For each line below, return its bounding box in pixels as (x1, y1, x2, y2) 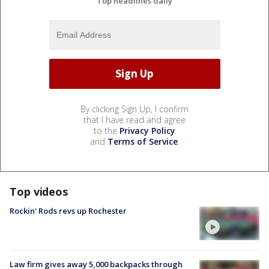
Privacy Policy (119, 124, 175, 136)
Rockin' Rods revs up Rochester (10, 205, 127, 216)
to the (94, 124, 119, 136)
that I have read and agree (83, 113, 186, 125)
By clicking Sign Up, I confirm (80, 103, 189, 115)
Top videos (10, 184, 68, 199)
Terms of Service (107, 135, 178, 147)
